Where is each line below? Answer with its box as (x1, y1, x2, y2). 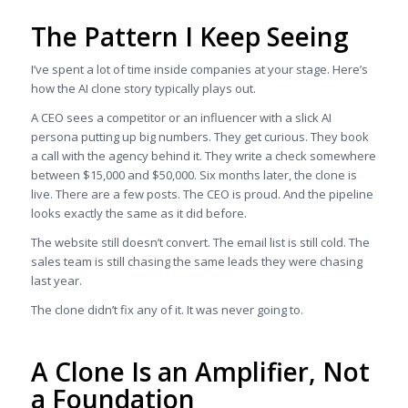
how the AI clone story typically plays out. (30, 79, 256, 97)
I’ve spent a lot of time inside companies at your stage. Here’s (30, 60, 368, 77)
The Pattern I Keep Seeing (30, 18, 349, 54)
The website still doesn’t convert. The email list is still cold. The (30, 233, 370, 250)
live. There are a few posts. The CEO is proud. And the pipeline (30, 185, 373, 202)
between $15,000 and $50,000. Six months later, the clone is (30, 166, 357, 183)
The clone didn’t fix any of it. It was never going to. (30, 301, 303, 319)
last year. (30, 271, 82, 289)
